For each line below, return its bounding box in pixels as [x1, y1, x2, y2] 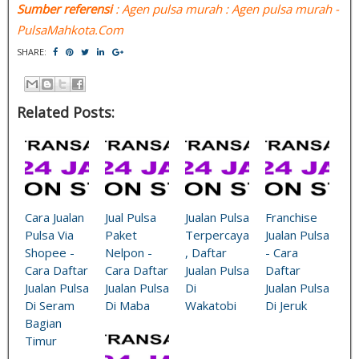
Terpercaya [185, 227, 249, 244]
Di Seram [25, 297, 75, 314]
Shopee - [25, 244, 75, 261]
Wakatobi [185, 297, 236, 314]
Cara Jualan [25, 209, 84, 226]
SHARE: [17, 45, 49, 58]
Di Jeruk [265, 297, 307, 314]
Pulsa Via [25, 227, 74, 244]
